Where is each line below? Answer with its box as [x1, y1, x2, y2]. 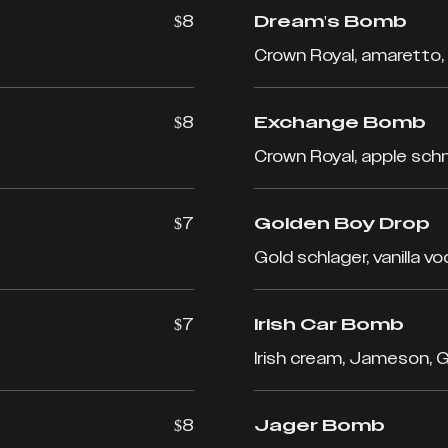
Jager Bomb [254, 414, 385, 437]
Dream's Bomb [254, 10, 407, 33]
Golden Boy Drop [254, 212, 430, 235]
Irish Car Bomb [254, 313, 404, 336]
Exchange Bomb [254, 111, 426, 134]
